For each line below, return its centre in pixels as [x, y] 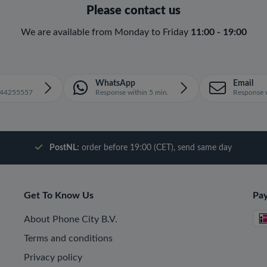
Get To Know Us [58, 195]
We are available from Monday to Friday [105, 32]
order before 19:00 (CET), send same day [155, 148]
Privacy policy [53, 257]
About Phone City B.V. [70, 219]
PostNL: [64, 148]
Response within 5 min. [132, 92]
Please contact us [133, 11]
